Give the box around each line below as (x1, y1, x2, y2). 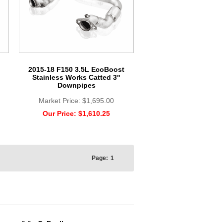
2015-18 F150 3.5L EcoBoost (28, 65, 124, 73)
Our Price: (43, 109, 78, 117)
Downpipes (57, 81, 96, 89)
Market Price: (39, 96, 82, 105)
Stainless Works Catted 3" (32, 73, 120, 81)
